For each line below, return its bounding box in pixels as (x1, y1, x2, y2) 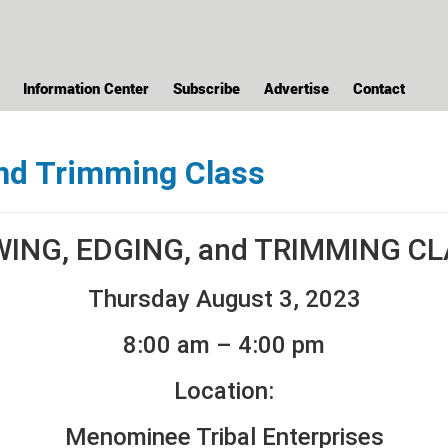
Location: (174, 377, 274, 406)
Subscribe (173, 78, 240, 98)
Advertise (264, 78, 329, 98)
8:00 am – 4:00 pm (123, 331, 325, 360)
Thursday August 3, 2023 (87, 285, 361, 314)
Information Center (23, 78, 149, 98)
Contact (353, 78, 405, 98)
